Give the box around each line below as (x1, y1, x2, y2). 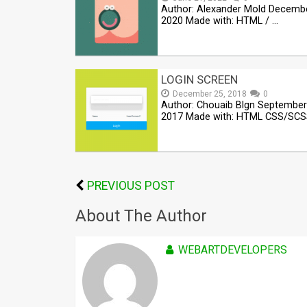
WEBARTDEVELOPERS (178, 243, 287, 256)
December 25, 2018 (173, 88, 247, 99)
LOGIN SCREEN (161, 72, 238, 86)
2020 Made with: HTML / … (161, 14, 278, 27)
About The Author (75, 206, 207, 225)
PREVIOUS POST (87, 178, 175, 193)
